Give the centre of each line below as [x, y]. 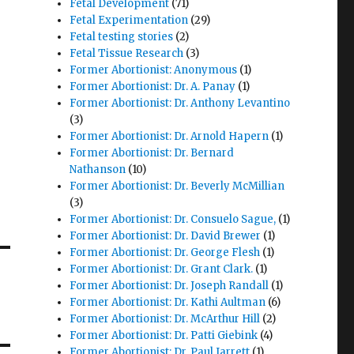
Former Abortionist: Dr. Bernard [152, 153]
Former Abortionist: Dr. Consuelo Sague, [173, 220]
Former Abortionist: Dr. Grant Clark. [162, 269]
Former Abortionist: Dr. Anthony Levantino [180, 104]
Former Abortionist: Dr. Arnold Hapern [169, 137]
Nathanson [98, 170]
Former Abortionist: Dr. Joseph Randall [169, 286]
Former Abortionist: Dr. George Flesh [165, 253]
